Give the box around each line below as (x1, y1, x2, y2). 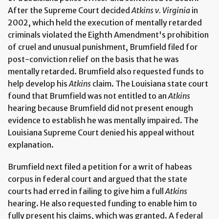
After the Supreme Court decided (8, 5, 131, 15)
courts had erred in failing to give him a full (8, 186, 165, 196)
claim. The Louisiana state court (91, 78, 208, 88)
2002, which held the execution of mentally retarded (8, 17, 202, 27)
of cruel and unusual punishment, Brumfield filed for (8, 42, 198, 52)
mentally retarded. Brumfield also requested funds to (8, 66, 204, 76)
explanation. (8, 139, 54, 150)
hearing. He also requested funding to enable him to (8, 198, 197, 208)
